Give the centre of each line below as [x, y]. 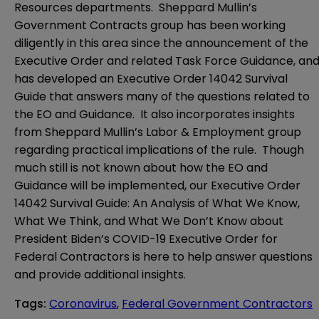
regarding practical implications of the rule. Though [159, 150]
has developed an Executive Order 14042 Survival [151, 78]
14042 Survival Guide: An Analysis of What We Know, [157, 203]
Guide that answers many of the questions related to [162, 96]
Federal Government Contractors [217, 303]
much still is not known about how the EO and [141, 167]
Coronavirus [83, 303]
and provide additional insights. [100, 274]
